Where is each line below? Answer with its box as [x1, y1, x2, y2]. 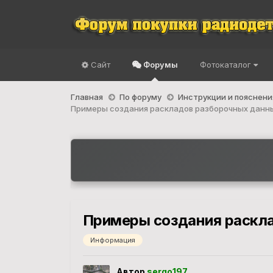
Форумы [141, 60, 178, 69]
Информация [90, 235, 135, 244]
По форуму [119, 91, 163, 102]
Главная [70, 91, 105, 102]
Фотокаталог [199, 60, 253, 69]
